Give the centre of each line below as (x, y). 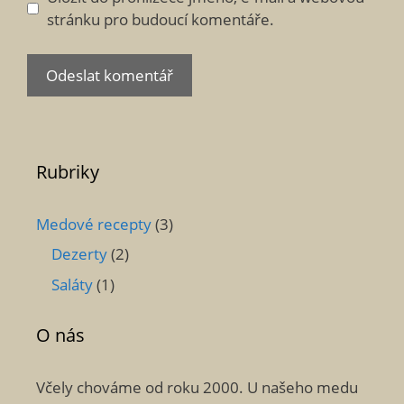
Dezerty (79, 254)
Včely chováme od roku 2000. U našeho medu (197, 387)
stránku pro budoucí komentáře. (160, 19)
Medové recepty (94, 224)
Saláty (72, 284)
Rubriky (68, 171)
